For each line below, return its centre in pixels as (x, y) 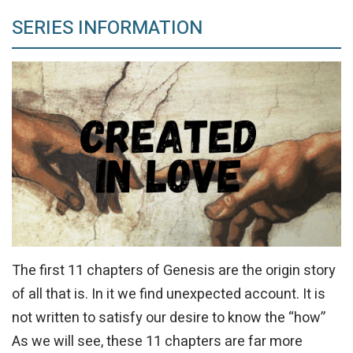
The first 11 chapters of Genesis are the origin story (174, 271)
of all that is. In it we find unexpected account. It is (169, 295)
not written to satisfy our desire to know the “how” (169, 318)
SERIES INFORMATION (107, 28)
